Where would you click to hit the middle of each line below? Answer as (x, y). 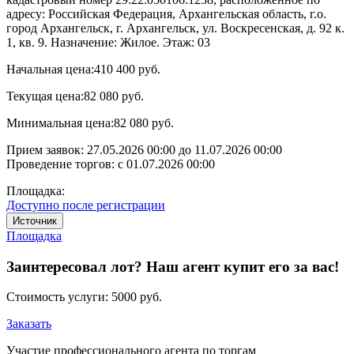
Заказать (29, 324)
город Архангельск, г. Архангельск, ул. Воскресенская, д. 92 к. (175, 28)
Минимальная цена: (60, 122)
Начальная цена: (50, 69)
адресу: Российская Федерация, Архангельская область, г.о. (166, 13)
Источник (35, 220)
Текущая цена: (45, 96)
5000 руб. (137, 297)
